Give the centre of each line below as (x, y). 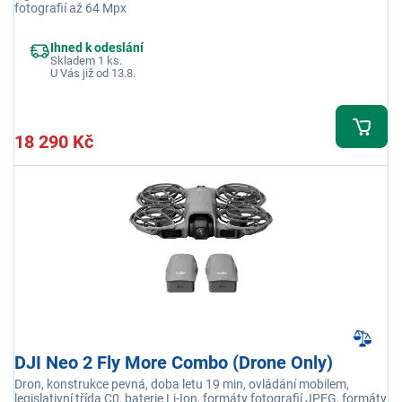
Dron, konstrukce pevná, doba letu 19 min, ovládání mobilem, (182, 385)
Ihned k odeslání (97, 48)
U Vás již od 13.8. (93, 74)
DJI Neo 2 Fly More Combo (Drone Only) (174, 363)
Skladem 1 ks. (86, 61)
